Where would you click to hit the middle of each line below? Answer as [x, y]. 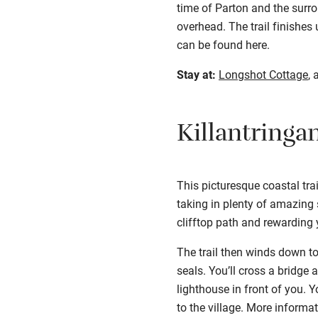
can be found [211, 45]
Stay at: [196, 75]
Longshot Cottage [263, 75]
